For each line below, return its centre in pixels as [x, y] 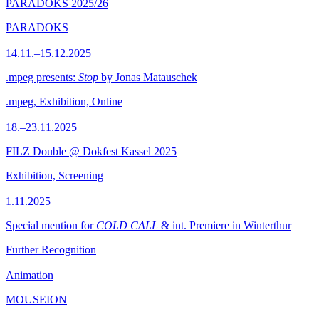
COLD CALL [127, 225]
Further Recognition [51, 250]
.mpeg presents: [42, 77]
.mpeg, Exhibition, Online [64, 101]
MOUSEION [36, 299]
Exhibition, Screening [54, 176]
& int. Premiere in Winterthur [225, 225]
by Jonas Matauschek [148, 77]
